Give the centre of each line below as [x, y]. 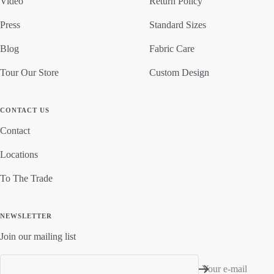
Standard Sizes [178, 24]
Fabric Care [172, 48]
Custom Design [179, 72]
